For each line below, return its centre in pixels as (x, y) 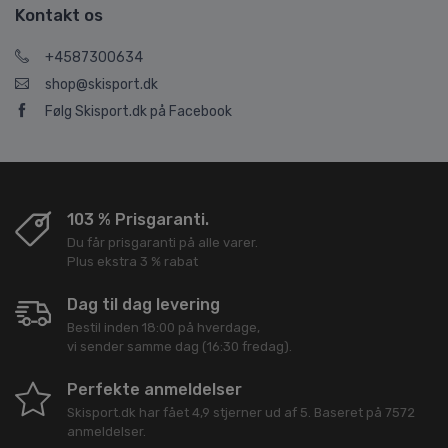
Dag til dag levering (143, 305)
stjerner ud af (255, 413)
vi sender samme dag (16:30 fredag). (179, 347)
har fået (164, 413)
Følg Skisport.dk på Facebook (138, 112)
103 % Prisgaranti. (138, 220)
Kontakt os (59, 15)
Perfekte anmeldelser (154, 390)
